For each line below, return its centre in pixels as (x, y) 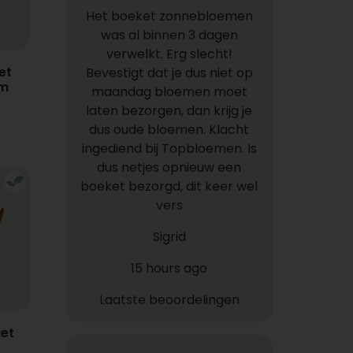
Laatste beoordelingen (169, 299)
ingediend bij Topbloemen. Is (169, 148)
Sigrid (169, 236)
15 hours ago (169, 268)
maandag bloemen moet (169, 91)
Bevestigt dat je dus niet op (169, 72)
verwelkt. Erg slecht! (169, 54)
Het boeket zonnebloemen (169, 16)
